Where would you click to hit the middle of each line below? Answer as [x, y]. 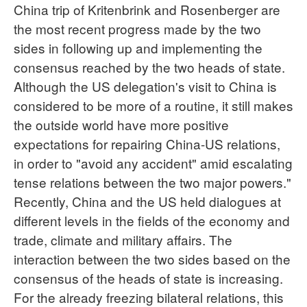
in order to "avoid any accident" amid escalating [153, 162]
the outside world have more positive [121, 124]
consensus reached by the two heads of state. [149, 66]
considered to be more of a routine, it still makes [153, 105]
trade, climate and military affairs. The [123, 239]
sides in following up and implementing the [138, 47]
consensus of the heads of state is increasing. [148, 278]
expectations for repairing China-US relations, [147, 143]
